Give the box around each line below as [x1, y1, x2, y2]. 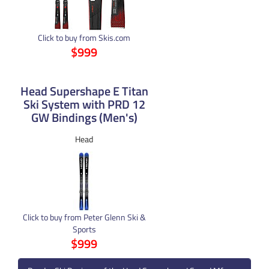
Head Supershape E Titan [20, 81, 148, 100]
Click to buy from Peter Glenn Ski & [22, 210, 146, 223]
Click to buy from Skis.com [38, 31, 130, 44]
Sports [72, 222, 96, 235]
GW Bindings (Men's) [31, 107, 138, 127]
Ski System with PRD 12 [23, 94, 145, 113]
